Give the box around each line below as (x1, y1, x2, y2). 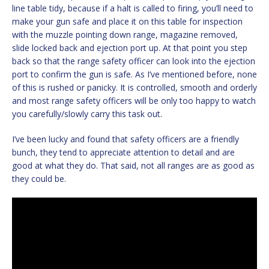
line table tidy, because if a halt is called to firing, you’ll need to (12, 2, 253, 14)
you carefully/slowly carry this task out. (12, 107, 162, 119)
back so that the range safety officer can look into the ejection (12, 55, 255, 67)
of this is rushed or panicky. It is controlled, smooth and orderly (12, 81, 257, 93)
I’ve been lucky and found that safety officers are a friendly (12, 133, 239, 145)
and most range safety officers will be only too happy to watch (12, 94, 256, 106)
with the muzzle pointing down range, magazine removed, (12, 28, 238, 40)
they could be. (12, 172, 66, 184)
